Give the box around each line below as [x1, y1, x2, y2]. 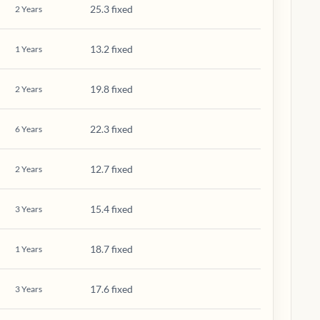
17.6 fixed [90, 283, 133, 295]
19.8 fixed [90, 83, 133, 95]
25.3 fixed [90, 3, 133, 15]
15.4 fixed [90, 203, 133, 215]
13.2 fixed [90, 43, 133, 55]
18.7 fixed [90, 243, 133, 255]
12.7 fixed [90, 163, 133, 175]
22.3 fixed [90, 123, 133, 135]
